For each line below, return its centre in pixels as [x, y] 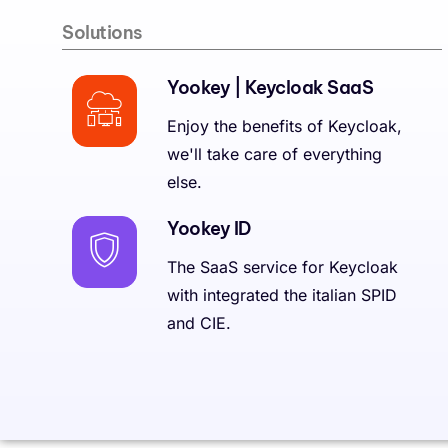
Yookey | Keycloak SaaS [270, 87]
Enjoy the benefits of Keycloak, [284, 126]
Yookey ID [209, 228]
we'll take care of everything [274, 154]
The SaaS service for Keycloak [282, 267]
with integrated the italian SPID [282, 295]
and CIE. [199, 323]
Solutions [102, 32]
